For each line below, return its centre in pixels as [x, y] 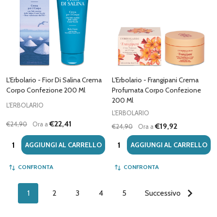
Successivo [164, 193]
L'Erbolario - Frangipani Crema [155, 80]
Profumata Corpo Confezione [156, 90]
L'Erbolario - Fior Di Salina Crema [54, 80]
